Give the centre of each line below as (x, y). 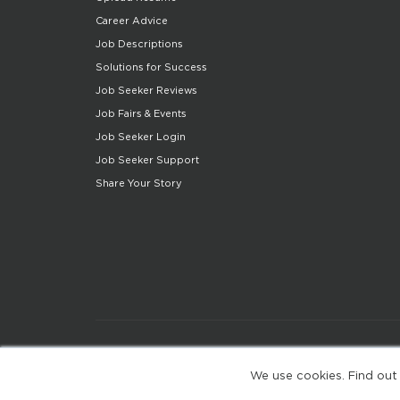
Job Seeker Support (147, 160)
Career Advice (132, 21)
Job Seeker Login (141, 137)
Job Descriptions (139, 44)
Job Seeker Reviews (146, 91)
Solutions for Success (151, 67)
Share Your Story (139, 183)
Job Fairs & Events (141, 114)
